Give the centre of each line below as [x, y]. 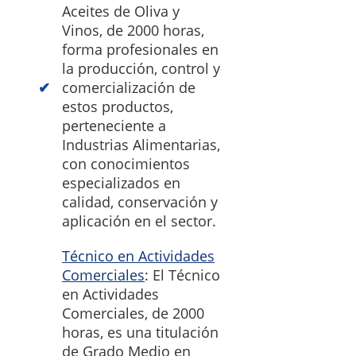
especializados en [121, 183]
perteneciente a [114, 126]
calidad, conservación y [140, 202]
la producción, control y [141, 69]
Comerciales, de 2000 [133, 313]
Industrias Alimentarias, [141, 145]
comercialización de [129, 88]
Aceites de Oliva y [121, 12]
